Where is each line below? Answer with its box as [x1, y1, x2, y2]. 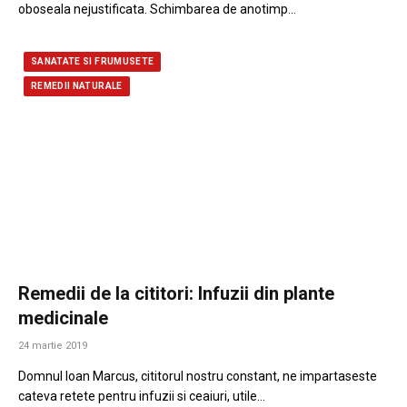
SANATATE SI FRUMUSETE [31, 55, 154, 66]
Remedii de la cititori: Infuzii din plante [18, 282, 334, 304]
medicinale [18, 306, 108, 329]
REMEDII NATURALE [31, 80, 123, 91]
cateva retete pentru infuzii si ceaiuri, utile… [18, 388, 265, 403]
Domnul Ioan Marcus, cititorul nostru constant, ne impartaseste [18, 368, 377, 383]
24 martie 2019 [18, 339, 87, 352]
